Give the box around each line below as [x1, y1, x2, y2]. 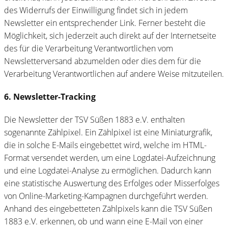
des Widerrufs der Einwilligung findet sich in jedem [4, 4, 188, 16]
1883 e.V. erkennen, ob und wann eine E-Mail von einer [4, 215, 203, 227]
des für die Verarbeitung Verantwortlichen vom [4, 42, 173, 54]
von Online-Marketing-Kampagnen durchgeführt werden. [4, 190, 208, 202]
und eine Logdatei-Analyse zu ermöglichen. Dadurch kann [4, 164, 211, 176]
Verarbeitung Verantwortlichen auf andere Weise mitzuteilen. [4, 68, 224, 79]
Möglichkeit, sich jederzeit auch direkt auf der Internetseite [4, 30, 216, 41]
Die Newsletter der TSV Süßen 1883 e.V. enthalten [4, 113, 185, 125]
